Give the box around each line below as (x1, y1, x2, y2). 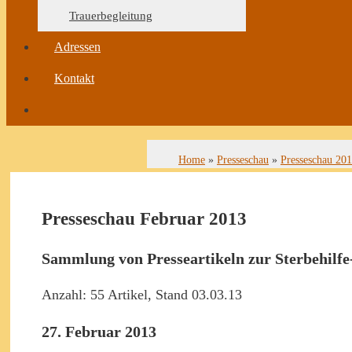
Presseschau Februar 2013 (42, 208, 247, 229)
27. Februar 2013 (42, 322, 156, 340)
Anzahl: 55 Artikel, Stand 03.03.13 (42, 286, 242, 302)
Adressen (54, 39, 101, 53)
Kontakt (54, 71, 94, 85)
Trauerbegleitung (69, 9, 152, 22)
